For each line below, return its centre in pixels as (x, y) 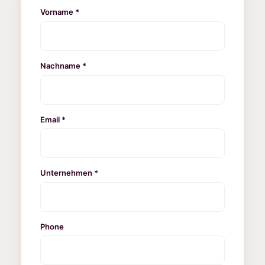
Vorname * (60, 12)
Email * (53, 119)
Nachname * (63, 65)
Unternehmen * (69, 173)
